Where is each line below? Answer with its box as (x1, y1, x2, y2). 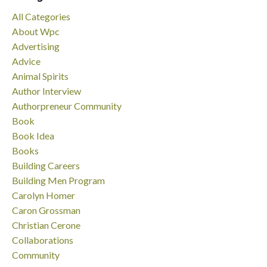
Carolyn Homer (12, 189, 75, 201)
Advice (12, 55, 41, 67)
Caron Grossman (12, 204, 80, 216)
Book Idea (12, 129, 54, 141)
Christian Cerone (12, 219, 80, 231)
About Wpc (12, 25, 60, 37)
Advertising (12, 40, 60, 52)
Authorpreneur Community (12, 100, 122, 111)
